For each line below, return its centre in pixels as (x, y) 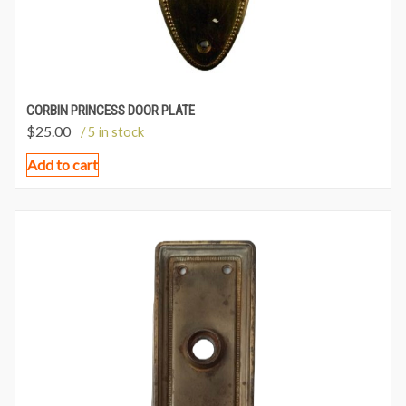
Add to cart (63, 164)
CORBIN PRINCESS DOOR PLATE (111, 110)
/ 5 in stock (112, 131)
